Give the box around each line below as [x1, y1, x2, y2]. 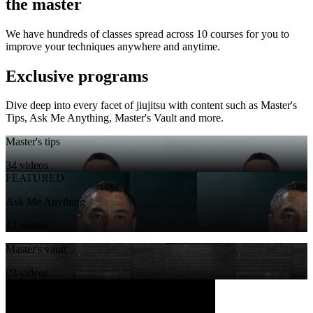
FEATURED [6, 172, 64, 184]
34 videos [6, 159, 48, 172]
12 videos [6, 219, 48, 232]
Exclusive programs [6, 66, 148, 85]
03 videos [6, 267, 48, 279]
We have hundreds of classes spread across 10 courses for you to [6, 27, 289, 40]
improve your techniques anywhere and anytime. [6, 40, 220, 52]
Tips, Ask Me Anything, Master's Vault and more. [6, 112, 224, 124]
